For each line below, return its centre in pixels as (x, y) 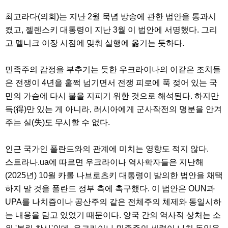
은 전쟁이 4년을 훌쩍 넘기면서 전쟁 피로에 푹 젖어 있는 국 (111, 83)
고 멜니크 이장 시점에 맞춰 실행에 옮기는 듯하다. (96, 43)
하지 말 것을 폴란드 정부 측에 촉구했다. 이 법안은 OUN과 (110, 189)
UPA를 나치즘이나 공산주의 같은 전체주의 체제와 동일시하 (113, 202)
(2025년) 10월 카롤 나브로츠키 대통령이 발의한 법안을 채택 (114, 176)
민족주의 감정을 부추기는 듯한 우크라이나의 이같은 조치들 (113, 70)
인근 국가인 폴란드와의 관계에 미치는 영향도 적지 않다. (108, 149)
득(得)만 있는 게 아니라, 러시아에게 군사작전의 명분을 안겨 (113, 109)
